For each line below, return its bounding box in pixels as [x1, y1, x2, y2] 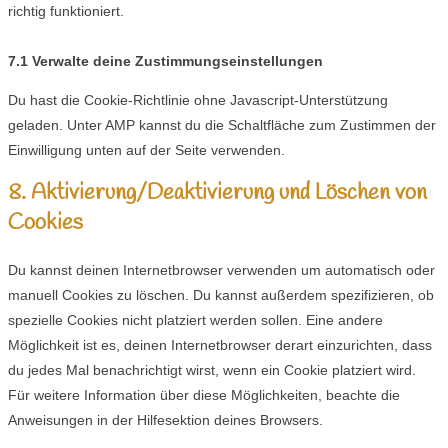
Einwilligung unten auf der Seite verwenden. [8, 141, 285, 158]
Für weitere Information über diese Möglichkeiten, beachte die [8, 386, 400, 403]
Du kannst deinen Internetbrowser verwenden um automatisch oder [8, 261, 435, 278]
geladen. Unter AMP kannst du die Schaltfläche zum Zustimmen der [8, 116, 436, 133]
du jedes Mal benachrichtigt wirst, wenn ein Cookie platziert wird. [8, 361, 416, 378]
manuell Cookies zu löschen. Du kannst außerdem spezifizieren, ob [8, 286, 434, 303]
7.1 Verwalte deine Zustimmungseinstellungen [8, 52, 323, 69]
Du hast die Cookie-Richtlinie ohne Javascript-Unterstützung [8, 91, 388, 108]
